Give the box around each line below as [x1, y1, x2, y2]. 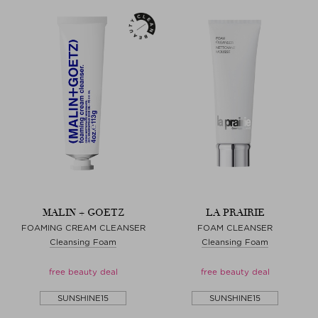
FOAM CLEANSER [197, 222, 273, 233]
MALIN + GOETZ [42, 206, 124, 219]
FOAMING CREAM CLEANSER [21, 222, 146, 233]
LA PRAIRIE [205, 206, 265, 219]
